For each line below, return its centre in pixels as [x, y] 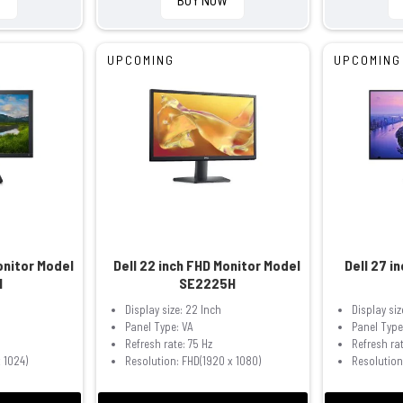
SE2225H [207, 283]
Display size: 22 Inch [173, 310]
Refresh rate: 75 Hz [168, 344]
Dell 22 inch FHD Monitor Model [207, 265]
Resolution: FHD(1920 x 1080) [193, 361]
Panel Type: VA [159, 327]
